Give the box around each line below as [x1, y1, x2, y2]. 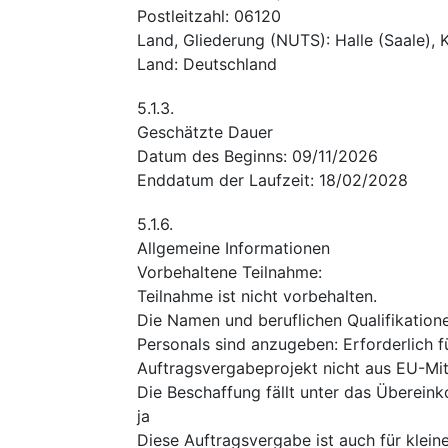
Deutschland [183, 53, 277, 74]
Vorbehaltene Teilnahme [137, 261, 318, 282]
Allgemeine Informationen [137, 237, 330, 258]
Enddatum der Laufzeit [137, 169, 310, 190]
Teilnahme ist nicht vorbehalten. [137, 285, 377, 306]
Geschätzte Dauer [137, 121, 273, 142]
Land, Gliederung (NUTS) [137, 29, 326, 50]
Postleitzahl [137, 5, 225, 26]
